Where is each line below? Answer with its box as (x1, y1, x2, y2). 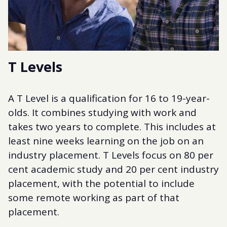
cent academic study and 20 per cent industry (8, 162, 219, 176)
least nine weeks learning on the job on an (8, 134, 204, 147)
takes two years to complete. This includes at (8, 120, 216, 133)
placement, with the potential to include (8, 176, 195, 190)
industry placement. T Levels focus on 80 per (8, 148, 213, 162)
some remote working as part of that (8, 191, 179, 204)
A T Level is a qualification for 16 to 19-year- (8, 91, 210, 105)
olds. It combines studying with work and (8, 105, 197, 119)
